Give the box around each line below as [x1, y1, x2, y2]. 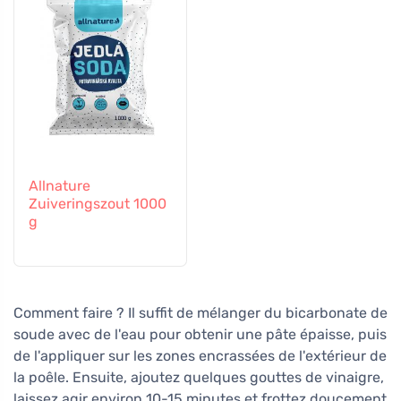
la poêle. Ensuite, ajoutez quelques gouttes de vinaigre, [13, 369, 384, 387]
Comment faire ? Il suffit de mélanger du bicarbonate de [13, 304, 388, 322]
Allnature [29, 177, 90, 194]
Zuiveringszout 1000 [29, 195, 166, 212]
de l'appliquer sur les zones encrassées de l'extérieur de [13, 347, 387, 365]
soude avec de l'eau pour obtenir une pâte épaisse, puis [13, 326, 387, 344]
